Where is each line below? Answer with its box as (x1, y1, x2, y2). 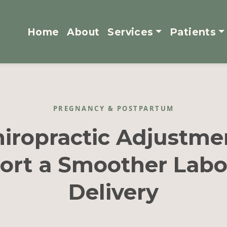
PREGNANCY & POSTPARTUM (53, 104, 174, 113)
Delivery (68, 179, 159, 205)
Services (107, 25, 154, 38)
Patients (169, 25, 216, 38)
